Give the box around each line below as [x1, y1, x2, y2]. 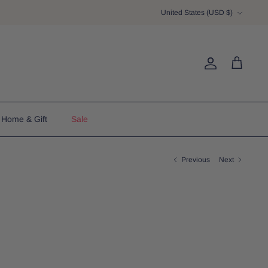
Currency [160, 2, 190, 11]
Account [217, 63, 243, 72]
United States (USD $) [161, 8, 233, 17]
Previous [181, 155, 211, 164]
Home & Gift [1, 114, 47, 124]
